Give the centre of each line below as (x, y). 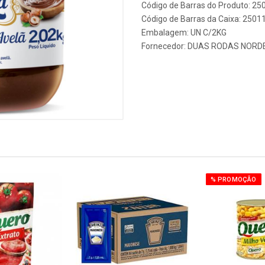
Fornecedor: (164, 46)
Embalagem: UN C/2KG (184, 33)
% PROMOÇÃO (233, 180)
